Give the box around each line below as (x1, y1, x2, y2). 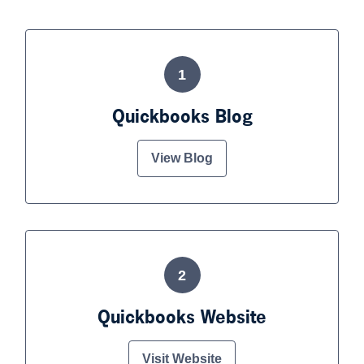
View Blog (151, 151, 213, 165)
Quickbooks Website (97, 305, 266, 329)
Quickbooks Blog (111, 104, 253, 128)
